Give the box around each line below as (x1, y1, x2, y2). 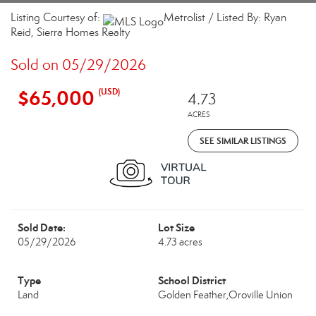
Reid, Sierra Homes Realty (11, 25, 130, 39)
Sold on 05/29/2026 (11, 56, 146, 74)
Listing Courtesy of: (11, 11, 103, 24)
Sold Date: (18, 221, 66, 234)
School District (158, 274, 226, 287)
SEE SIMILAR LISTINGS (200, 135, 286, 146)
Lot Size (158, 221, 195, 234)
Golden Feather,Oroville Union (158, 288, 293, 301)
